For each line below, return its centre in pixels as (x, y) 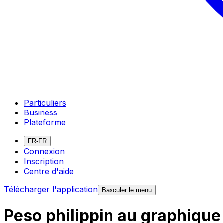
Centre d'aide (49, 171)
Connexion (44, 151)
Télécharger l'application (51, 189)
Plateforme (45, 122)
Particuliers (45, 102)
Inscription (44, 161)
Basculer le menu (127, 190)
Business (41, 112)
